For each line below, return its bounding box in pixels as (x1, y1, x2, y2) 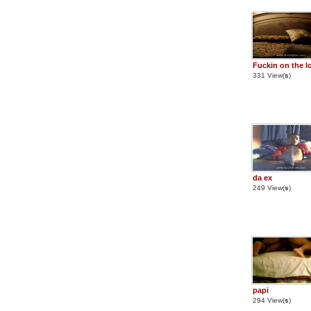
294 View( (253, 296, 285, 304)
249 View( (253, 184, 285, 192)
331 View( (253, 72, 285, 79)
